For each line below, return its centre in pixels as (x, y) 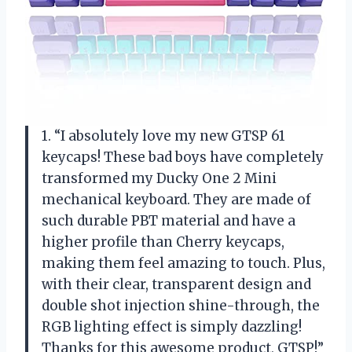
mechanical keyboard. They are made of (176, 199)
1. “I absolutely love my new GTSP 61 (163, 136)
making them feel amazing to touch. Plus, (183, 263)
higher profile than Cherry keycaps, (163, 242)
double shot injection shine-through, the (181, 305)
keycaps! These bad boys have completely (183, 157)
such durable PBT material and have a (169, 220)
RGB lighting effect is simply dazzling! (172, 326)
